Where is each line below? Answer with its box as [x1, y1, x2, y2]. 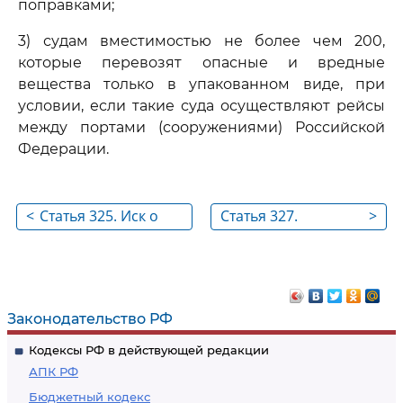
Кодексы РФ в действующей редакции [29, 343, 269, 357]
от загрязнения [40, 253, 148, 273]
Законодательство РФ [7, 310, 173, 327]
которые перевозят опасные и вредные [18, 54, 385, 71]
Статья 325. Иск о [40, 206, 158, 226]
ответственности [220, 253, 337, 273]
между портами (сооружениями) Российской [18, 119, 385, 136]
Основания [220, 229, 299, 249]
